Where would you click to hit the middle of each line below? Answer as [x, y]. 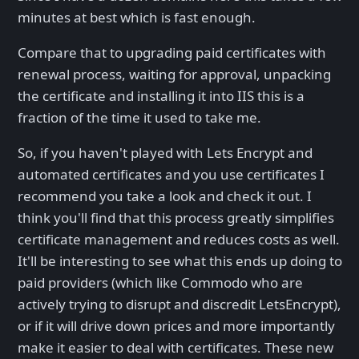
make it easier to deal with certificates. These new [175, 348]
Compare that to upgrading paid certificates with [172, 53]
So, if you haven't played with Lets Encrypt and [165, 153]
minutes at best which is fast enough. [137, 18]
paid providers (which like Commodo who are [160, 283]
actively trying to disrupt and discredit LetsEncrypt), [179, 305]
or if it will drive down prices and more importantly [176, 326]
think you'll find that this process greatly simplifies [176, 218]
